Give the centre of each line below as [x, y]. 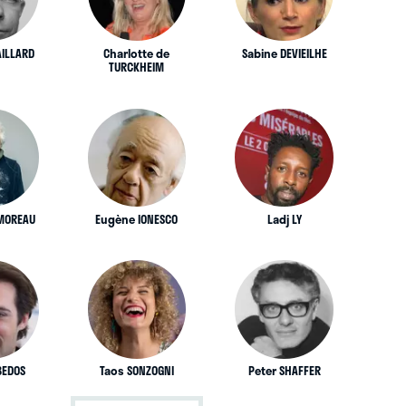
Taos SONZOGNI [136, 371]
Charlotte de [137, 53]
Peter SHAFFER [284, 371]
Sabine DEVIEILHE [284, 53]
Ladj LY [284, 219]
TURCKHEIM [137, 67]
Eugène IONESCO [137, 219]
